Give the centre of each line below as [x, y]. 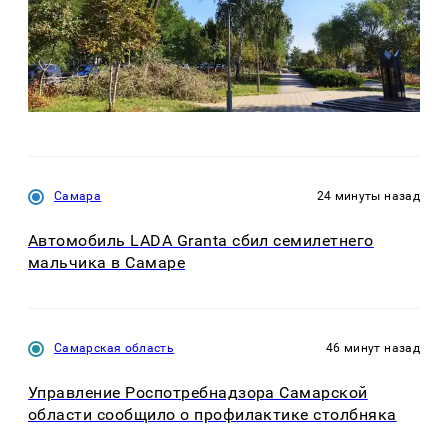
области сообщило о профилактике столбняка [212, 414]
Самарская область [114, 347]
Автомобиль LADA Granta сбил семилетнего [201, 241]
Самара [78, 196]
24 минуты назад [368, 196]
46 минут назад [372, 347]
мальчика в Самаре [107, 263]
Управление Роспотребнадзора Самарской [198, 392]
